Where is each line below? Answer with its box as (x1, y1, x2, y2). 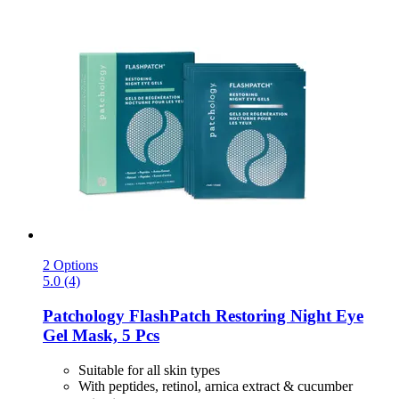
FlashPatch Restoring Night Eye (125, 305, 363, 325)
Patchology (43, 305, 125, 325)
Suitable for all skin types (78, 362, 220, 378)
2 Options (43, 257, 98, 273)
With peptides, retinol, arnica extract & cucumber (78, 378, 353, 394)
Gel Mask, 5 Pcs (43, 325, 159, 345)
